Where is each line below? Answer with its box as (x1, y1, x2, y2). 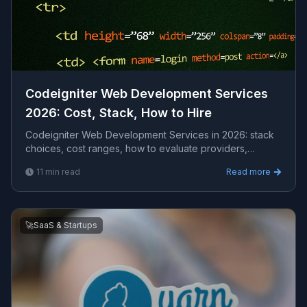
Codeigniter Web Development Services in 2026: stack (25, 129, 274, 140)
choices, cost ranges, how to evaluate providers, (25, 143, 247, 154)
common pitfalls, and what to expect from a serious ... (25, 156, 265, 168)
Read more (226, 167, 271, 177)
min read (43, 167, 80, 177)
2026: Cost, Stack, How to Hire (25, 106, 212, 120)
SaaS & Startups (34, 220, 97, 230)
